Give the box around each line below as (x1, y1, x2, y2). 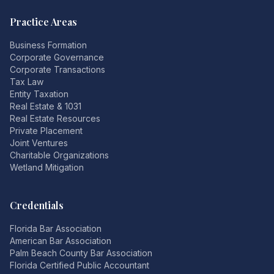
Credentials (10, 199, 64, 212)
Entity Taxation (10, 89, 68, 99)
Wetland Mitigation (10, 162, 84, 172)
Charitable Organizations (10, 150, 109, 160)
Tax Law (10, 76, 43, 87)
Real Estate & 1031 (10, 101, 81, 111)
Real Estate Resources (10, 113, 100, 124)
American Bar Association (10, 235, 111, 246)
